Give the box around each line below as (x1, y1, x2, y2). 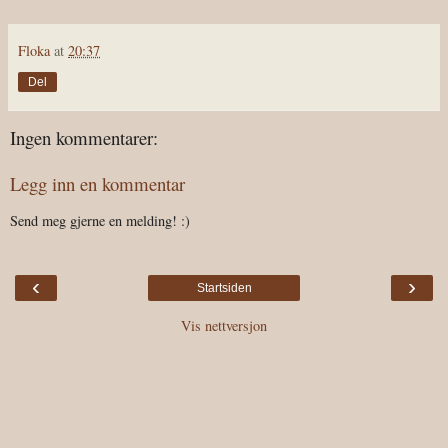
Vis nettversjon (181, 316, 267, 336)
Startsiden (196, 281, 252, 296)
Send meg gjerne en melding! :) (10, 210, 190, 230)
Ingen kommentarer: (10, 124, 158, 150)
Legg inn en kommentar (10, 171, 185, 197)
